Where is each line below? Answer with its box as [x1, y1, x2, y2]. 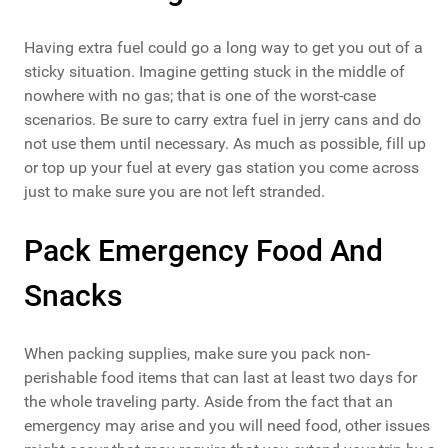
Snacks [24, 278, 122, 314]
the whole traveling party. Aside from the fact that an [24, 392, 393, 412]
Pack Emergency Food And [24, 233, 383, 269]
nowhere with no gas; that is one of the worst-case [24, 86, 376, 106]
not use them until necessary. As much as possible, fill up [24, 134, 426, 154]
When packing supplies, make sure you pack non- [24, 344, 370, 364]
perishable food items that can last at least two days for [24, 368, 417, 388]
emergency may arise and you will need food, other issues [24, 416, 430, 436]
